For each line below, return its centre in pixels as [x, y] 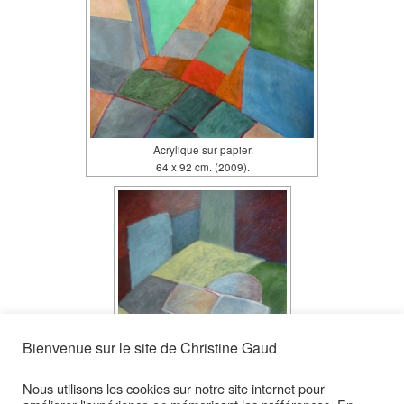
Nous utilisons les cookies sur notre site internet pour [174, 388]
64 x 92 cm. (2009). [203, 167]
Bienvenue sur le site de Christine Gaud [150, 348]
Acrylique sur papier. [203, 150]
